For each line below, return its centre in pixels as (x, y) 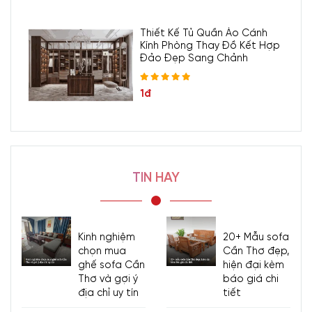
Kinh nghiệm (106, 238)
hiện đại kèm (253, 266)
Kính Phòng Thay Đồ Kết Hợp (210, 46)
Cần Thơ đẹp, (256, 252)
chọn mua (102, 252)
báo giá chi (250, 280)
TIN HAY (156, 178)
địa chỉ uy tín (108, 294)
